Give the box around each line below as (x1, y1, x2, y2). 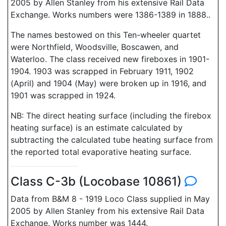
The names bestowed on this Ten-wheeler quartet (11, 30, 201, 40)
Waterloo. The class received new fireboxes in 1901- (11, 54, 209, 64)
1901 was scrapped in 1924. (11, 90, 116, 100)
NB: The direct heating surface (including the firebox (11, 110, 211, 121)
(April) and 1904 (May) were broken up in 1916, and (11, 78, 206, 88)
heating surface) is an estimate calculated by (11, 123, 183, 133)
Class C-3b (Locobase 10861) (11, 174, 185, 189)
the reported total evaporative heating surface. (11, 147, 191, 157)
